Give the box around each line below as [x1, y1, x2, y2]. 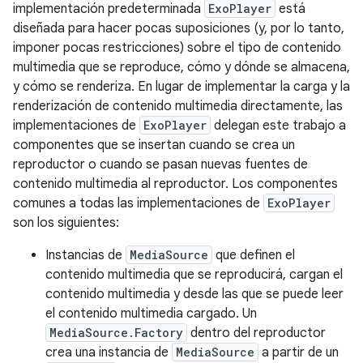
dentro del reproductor [187, 325, 326, 341]
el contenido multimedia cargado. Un [45, 305, 257, 322]
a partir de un [258, 344, 339, 361]
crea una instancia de [45, 344, 172, 361]
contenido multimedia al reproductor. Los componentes [13, 176, 338, 192]
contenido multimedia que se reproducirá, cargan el [45, 267, 343, 283]
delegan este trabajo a [211, 117, 346, 134]
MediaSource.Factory [49, 325, 183, 340]
